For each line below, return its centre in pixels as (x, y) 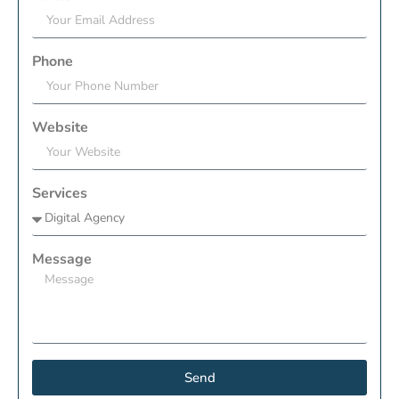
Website (60, 128)
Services (60, 194)
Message (62, 260)
